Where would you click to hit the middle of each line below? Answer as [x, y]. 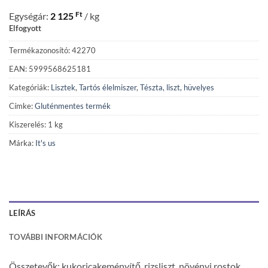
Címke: [22, 106]
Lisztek [63, 87]
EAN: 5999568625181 [50, 68]
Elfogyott [25, 28]
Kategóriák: [30, 87]
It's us [45, 143]
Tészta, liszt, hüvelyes [177, 87]
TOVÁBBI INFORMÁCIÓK [56, 237]
